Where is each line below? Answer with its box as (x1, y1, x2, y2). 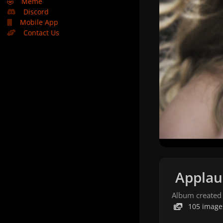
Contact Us (23, 28, 60, 37)
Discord (23, 7, 49, 16)
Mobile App (20, 17, 59, 27)
